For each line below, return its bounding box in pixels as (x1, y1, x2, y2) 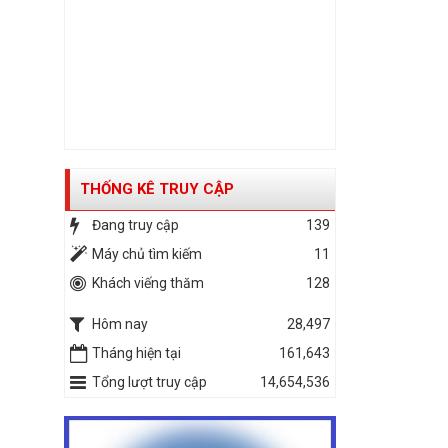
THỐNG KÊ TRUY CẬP (79, 180, 234, 199)
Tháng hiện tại (91, 345, 181, 362)
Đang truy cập (91, 217, 179, 234)
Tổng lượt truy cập (91, 374, 207, 391)
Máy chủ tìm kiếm (91, 246, 202, 263)
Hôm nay (91, 316, 148, 333)
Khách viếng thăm (91, 275, 204, 292)
